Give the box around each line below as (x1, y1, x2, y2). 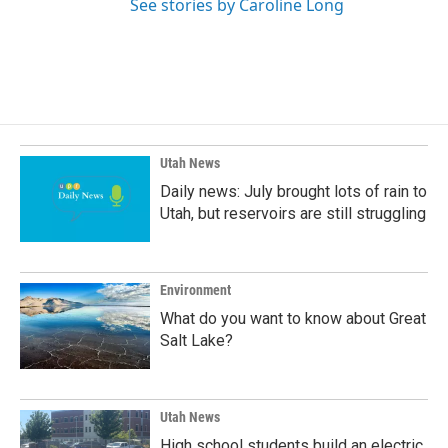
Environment (160, 282, 231, 299)
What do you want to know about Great (160, 309, 426, 329)
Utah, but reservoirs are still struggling (160, 204, 426, 224)
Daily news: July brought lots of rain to (160, 182, 427, 202)
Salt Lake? (160, 331, 233, 351)
